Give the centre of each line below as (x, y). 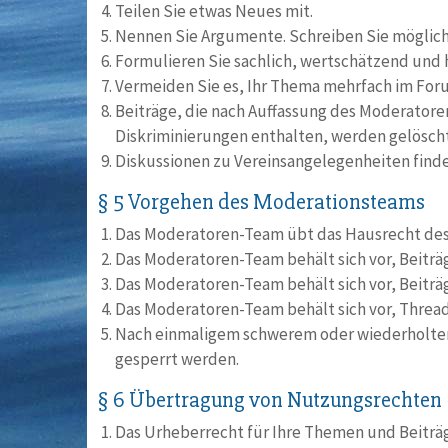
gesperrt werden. (177, 359)
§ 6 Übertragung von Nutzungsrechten (269, 400)
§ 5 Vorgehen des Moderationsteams (261, 202)
